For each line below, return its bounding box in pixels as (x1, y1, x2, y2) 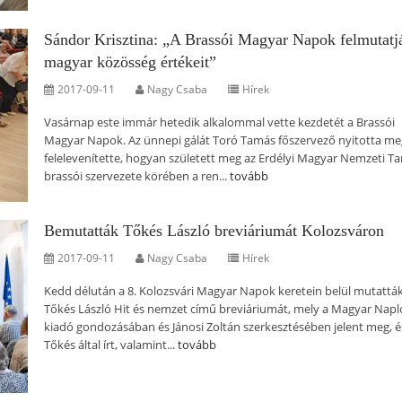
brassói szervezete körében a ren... (44, 168, 230, 184)
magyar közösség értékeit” (44, 53, 216, 71)
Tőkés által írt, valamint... (44, 336, 178, 353)
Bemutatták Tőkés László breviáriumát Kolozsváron (44, 222, 384, 240)
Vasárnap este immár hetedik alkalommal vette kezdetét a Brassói (44, 114, 395, 130)
